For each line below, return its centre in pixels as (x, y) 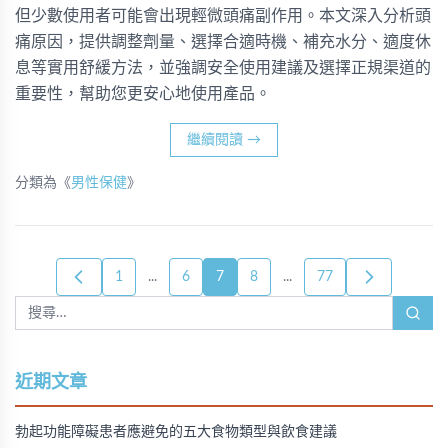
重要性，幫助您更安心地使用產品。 (143, 94)
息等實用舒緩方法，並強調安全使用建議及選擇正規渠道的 (223, 68)
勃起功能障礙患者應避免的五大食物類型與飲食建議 (176, 432)
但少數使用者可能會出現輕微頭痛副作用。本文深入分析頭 (223, 16)
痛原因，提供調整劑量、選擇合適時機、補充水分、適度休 (223, 42)
